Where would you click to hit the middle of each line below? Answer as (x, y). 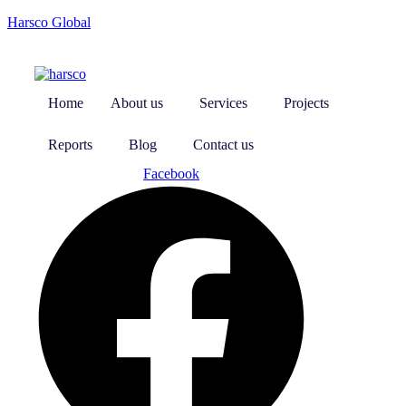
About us (137, 103)
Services (223, 103)
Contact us (223, 145)
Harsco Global (49, 22)
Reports (70, 145)
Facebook (172, 174)
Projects (306, 103)
